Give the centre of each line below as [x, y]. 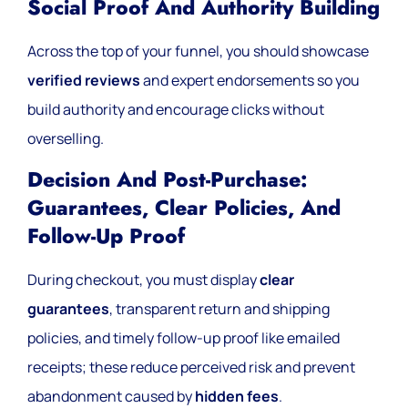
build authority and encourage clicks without [176, 109]
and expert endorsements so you [250, 80]
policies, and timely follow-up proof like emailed [184, 338]
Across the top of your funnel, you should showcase [198, 51]
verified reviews [84, 80]
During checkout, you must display [143, 280]
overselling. [66, 138]
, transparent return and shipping [219, 309]
